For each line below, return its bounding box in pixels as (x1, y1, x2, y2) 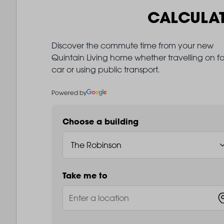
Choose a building (62, 115, 138, 127)
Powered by (51, 88, 86, 96)
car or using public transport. (51, 64, 159, 74)
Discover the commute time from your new (51, 40, 213, 50)
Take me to (62, 169, 107, 181)
